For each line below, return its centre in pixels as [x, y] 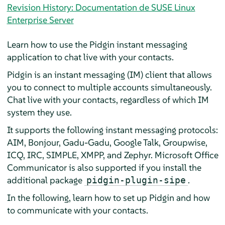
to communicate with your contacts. [77, 210]
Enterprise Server [40, 20]
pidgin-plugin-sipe [136, 180]
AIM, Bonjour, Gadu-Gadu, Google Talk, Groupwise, [107, 142]
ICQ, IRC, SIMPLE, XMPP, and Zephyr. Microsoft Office [113, 155]
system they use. [39, 112]
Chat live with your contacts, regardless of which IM [108, 99]
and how [192, 197]
